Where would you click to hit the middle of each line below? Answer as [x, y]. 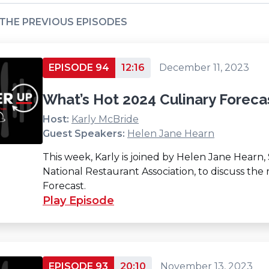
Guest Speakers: [84, 133]
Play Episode [78, 200]
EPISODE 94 [79, 67]
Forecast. [64, 186]
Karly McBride [105, 119]
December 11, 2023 [204, 67]
